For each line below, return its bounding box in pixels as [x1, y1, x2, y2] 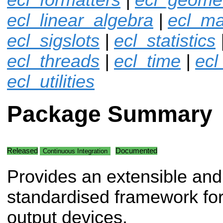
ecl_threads [7, 51, 100, 71]
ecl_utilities [7, 71, 95, 92]
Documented [115, 146, 157, 155]
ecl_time [114, 51, 181, 71]
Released [7, 146, 38, 155]
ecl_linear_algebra [7, 10, 153, 30]
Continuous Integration [43, 147, 108, 155]
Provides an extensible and [7, 166, 222, 187]
